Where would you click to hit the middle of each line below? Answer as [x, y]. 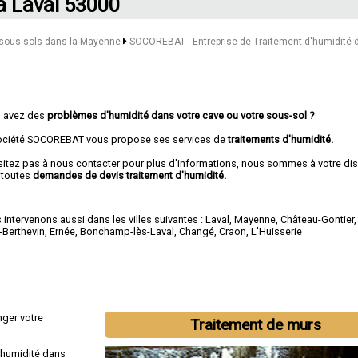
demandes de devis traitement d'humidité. [130, 175]
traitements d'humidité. [281, 139]
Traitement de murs [256, 324]
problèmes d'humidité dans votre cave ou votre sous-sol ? [181, 115]
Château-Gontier [318, 220]
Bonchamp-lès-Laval [127, 232]
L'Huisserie [277, 232]
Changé [197, 232]
